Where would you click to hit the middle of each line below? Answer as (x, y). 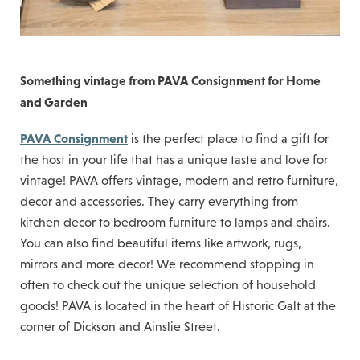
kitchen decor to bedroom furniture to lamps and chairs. (175, 222)
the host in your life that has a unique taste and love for (174, 159)
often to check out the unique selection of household (168, 284)
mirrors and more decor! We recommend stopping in (167, 264)
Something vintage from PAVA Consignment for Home (170, 80)
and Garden (54, 102)
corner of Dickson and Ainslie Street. (120, 326)
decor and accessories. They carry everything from (159, 201)
